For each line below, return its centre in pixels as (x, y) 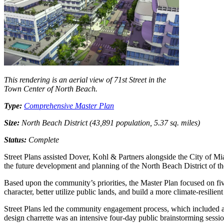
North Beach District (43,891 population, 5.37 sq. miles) (110, 123)
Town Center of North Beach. (51, 89)
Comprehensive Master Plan (69, 106)
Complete (44, 140)
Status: (16, 140)
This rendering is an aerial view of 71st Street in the (85, 80)
